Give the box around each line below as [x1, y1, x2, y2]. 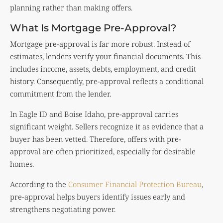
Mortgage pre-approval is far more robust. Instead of [10, 39, 190, 49]
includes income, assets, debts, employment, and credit [10, 64, 196, 74]
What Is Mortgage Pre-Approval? [10, 22, 176, 34]
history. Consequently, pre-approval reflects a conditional [10, 76, 204, 87]
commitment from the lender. [10, 89, 111, 99]
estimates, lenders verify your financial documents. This [10, 51, 201, 62]
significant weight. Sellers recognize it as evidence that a [10, 121, 204, 132]
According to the [10, 179, 68, 190]
